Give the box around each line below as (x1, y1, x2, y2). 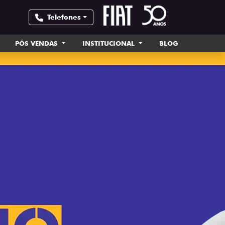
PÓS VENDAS (15, 39, 60, 47)
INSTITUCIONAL (82, 39, 137, 47)
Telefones (47, 13, 81, 21)
